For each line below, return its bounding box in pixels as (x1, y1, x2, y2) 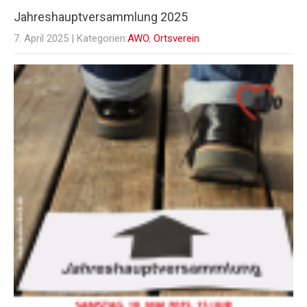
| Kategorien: (71, 32, 127, 45)
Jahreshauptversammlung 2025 (14, 10, 188, 25)
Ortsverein (153, 32, 199, 45)
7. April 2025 (14, 32, 69, 45)
